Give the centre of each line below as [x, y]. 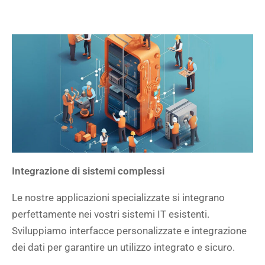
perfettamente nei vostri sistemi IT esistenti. [111, 214]
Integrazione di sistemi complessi [88, 171]
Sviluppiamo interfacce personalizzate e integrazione [129, 231]
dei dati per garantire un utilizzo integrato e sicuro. [123, 247]
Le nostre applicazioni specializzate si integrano [118, 198]
